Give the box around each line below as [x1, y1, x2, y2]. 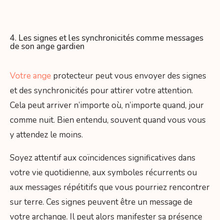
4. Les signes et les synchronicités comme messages [10, 32, 203, 44]
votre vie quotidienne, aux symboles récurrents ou [10, 166, 197, 178]
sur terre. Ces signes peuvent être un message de [10, 196, 192, 208]
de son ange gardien [10, 40, 84, 52]
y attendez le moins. [10, 129, 83, 140]
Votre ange [10, 70, 53, 82]
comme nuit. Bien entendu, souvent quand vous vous [10, 114, 206, 126]
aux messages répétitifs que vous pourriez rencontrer [10, 181, 210, 193]
